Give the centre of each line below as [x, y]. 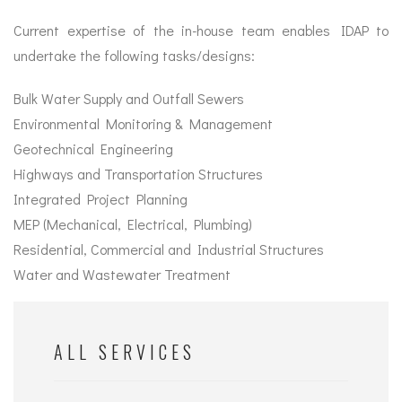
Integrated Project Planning [100, 199]
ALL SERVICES [125, 352]
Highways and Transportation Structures [138, 174]
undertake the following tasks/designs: [134, 56]
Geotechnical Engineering [93, 149]
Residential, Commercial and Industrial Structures [169, 249]
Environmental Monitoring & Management [143, 124]
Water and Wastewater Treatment [122, 275]
